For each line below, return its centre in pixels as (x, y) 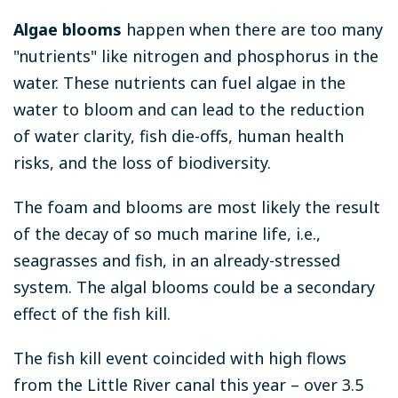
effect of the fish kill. (92, 314)
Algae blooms (68, 30)
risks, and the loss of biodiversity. (144, 163)
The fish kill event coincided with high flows (180, 358)
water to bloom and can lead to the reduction (189, 110)
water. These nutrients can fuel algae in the (179, 83)
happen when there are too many (252, 30)
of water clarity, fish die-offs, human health (179, 136)
